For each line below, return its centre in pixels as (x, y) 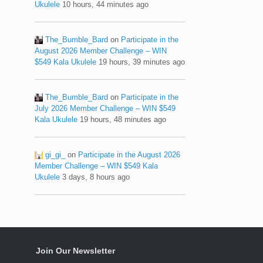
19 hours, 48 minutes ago (123, 119)
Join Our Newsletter (75, 250)
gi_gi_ (55, 154)
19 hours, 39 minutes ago (142, 62)
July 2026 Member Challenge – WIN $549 (105, 108)
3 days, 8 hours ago (96, 177)
